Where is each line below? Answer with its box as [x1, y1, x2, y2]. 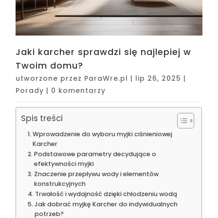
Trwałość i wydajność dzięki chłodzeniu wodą [35, 190, 177, 199]
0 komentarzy [51, 86, 106, 96]
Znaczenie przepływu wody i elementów [34, 170, 159, 179]
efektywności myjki [34, 160, 94, 168]
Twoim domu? [16, 59, 84, 72]
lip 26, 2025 [135, 73, 182, 84]
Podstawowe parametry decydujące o [34, 150, 156, 159]
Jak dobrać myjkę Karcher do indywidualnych [34, 200, 178, 209]
